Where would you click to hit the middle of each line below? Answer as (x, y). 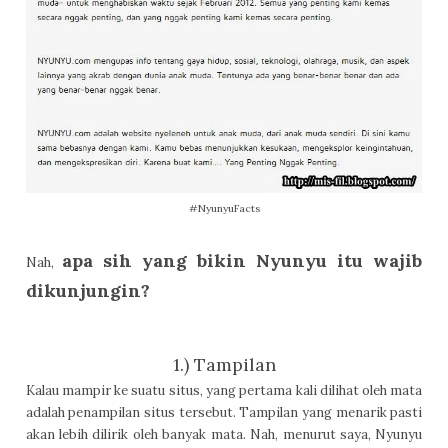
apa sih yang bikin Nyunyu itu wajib (242, 260)
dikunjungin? (87, 290)
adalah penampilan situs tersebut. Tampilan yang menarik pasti (224, 412)
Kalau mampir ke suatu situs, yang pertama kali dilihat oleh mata (224, 390)
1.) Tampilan (224, 364)
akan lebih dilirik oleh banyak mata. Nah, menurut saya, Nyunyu (224, 434)
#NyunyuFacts (224, 209)
